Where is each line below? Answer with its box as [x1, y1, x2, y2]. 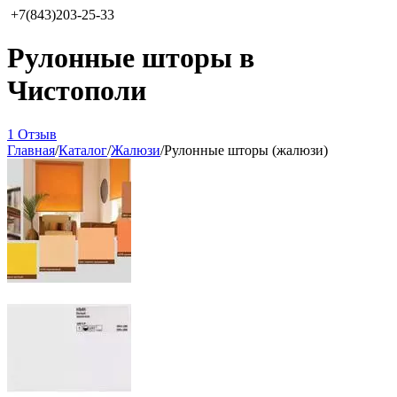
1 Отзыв [7, 126, 57, 142]
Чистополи [7, 74, 146, 107]
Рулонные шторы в [7, 42, 254, 74]
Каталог [58, 142, 107, 158]
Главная [7, 142, 55, 158]
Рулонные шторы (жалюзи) [164, 142, 328, 158]
